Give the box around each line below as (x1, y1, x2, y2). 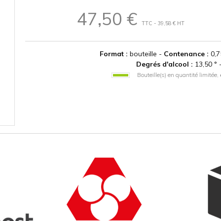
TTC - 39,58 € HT (142, 19, 185, 27)
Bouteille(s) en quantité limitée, (137, 71, 220, 78)
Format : (99, 49, 128, 58)
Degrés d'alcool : (136, 59, 193, 69)
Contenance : (163, 49, 209, 58)
